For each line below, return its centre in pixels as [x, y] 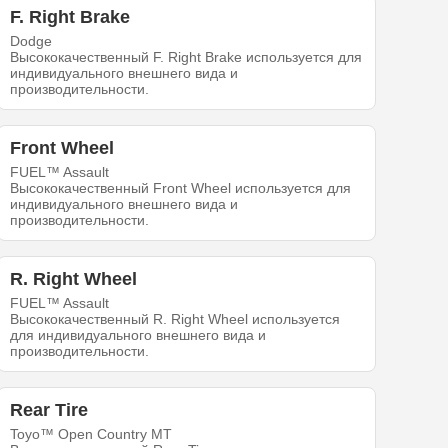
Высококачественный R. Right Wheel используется [175, 319]
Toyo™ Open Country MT [91, 434]
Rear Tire [49, 410]
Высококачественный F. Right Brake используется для [186, 57]
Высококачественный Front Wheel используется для [181, 188]
